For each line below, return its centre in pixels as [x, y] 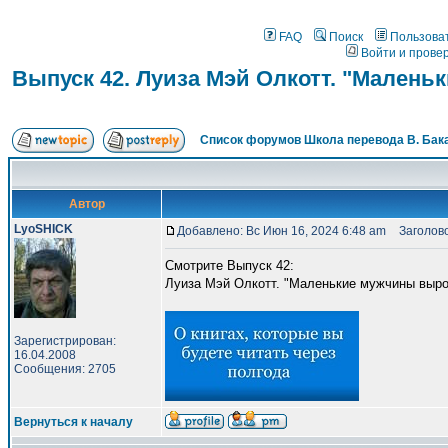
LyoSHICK [43, 229]
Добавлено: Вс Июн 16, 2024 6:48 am [281, 231]
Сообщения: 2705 [65, 369]
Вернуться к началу [73, 422]
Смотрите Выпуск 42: [229, 265]
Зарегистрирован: [65, 341]
